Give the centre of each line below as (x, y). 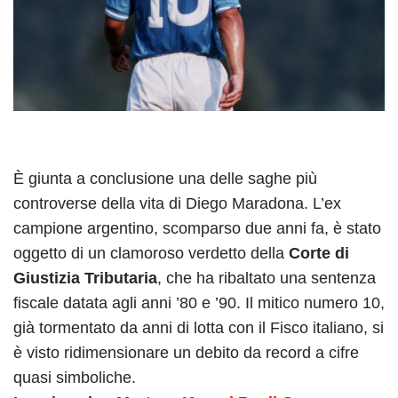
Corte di (319, 253)
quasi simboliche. (75, 377)
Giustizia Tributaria (85, 278)
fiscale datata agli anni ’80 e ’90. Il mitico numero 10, (199, 302)
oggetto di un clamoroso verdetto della (151, 253)
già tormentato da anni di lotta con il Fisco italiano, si (199, 327)
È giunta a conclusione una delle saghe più (165, 178)
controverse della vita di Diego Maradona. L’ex (177, 203)
